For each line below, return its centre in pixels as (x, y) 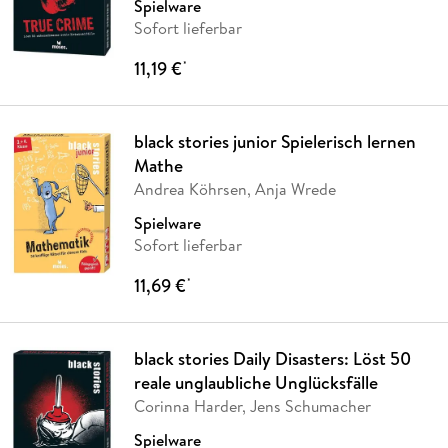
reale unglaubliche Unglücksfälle (255, 383)
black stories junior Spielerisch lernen (274, 142)
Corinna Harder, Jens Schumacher (252, 406)
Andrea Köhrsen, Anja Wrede (234, 189)
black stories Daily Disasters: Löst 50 (272, 359)
